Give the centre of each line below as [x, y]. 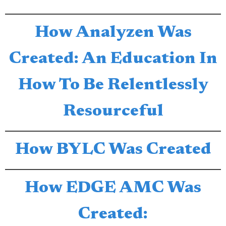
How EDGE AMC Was [113, 188]
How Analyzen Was [113, 33]
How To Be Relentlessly [113, 86]
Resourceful [113, 112]
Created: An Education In [113, 59]
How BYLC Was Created [113, 150]
